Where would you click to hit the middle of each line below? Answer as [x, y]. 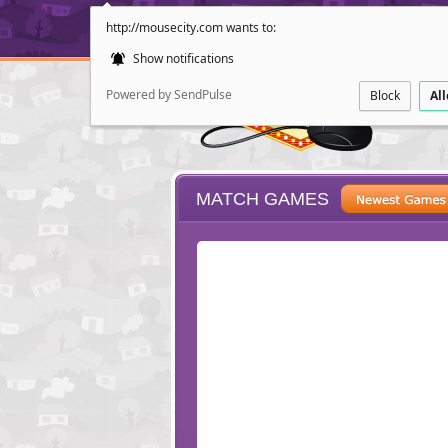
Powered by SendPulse [169, 94]
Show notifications [182, 58]
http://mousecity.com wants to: [191, 27]
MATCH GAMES [262, 199]
